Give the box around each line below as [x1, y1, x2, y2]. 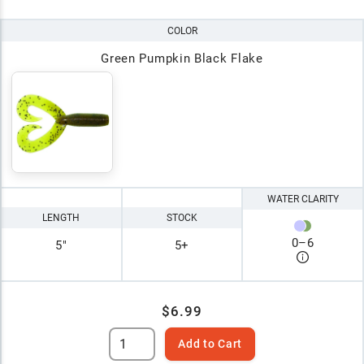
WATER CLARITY [266, 193, 339, 205]
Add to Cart [178, 337, 242, 351]
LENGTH [42, 211, 80, 223]
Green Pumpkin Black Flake [101, 50, 263, 66]
